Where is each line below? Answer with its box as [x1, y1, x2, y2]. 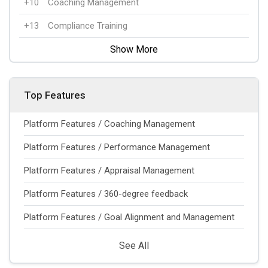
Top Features [24, 89, 86, 101]
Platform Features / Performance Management [24, 141, 210, 153]
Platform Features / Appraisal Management [24, 165, 194, 176]
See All [119, 239, 149, 251]
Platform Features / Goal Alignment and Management [24, 211, 234, 223]
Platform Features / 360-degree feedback [24, 188, 188, 199]
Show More [110, 43, 158, 55]
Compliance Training [48, 20, 127, 31]
